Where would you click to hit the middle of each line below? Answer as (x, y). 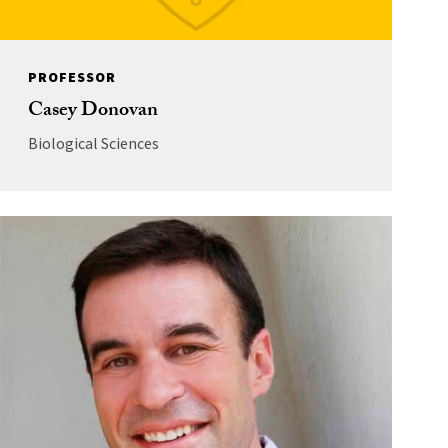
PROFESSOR (71, 76)
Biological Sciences (93, 142)
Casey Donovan (92, 111)
